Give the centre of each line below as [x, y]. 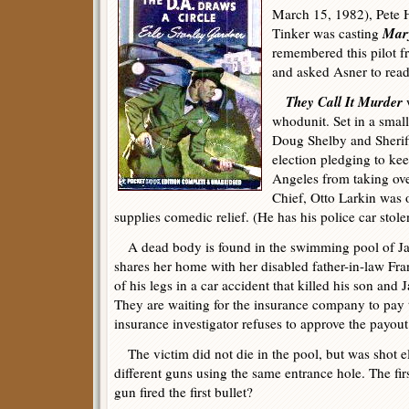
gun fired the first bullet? [184, 392]
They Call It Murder [344, 101]
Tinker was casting [327, 33]
